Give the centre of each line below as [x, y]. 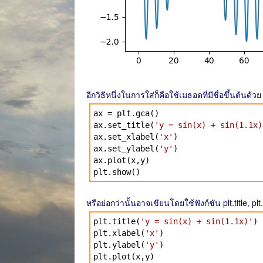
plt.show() [117, 172]
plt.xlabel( [119, 233]
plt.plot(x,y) [124, 257]
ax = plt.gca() [126, 113]
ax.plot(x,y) [122, 160]
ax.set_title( [124, 125]
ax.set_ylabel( [126, 149]
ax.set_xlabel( [126, 137]
